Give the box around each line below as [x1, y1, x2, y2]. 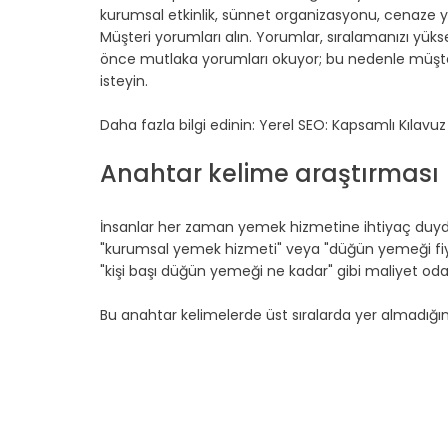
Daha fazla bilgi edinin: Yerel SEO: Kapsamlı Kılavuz [100, 115, 446, 136]
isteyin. [100, 71, 148, 92]
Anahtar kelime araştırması [100, 157, 439, 191]
